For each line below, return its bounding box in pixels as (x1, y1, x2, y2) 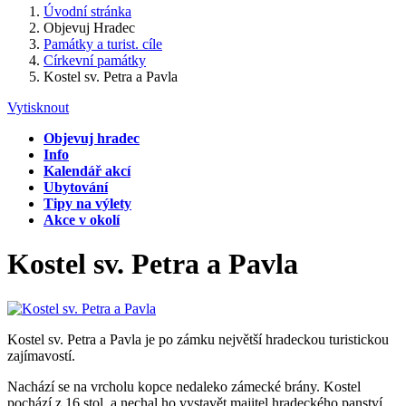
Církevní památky (43, 53, 146, 68)
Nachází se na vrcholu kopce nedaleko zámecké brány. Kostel (7, 378, 361, 394)
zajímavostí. (7, 347, 75, 363)
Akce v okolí (43, 212, 120, 227)
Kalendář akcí (43, 163, 130, 179)
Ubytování (43, 179, 108, 195)
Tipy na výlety (43, 196, 131, 211)
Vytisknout (7, 100, 69, 115)
